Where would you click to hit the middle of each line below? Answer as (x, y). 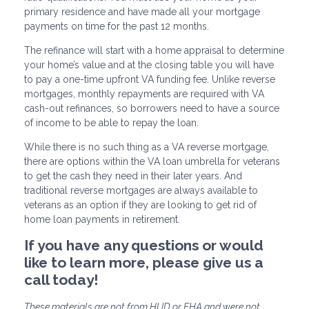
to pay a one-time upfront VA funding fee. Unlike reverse (150, 79)
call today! (61, 279)
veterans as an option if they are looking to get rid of (140, 205)
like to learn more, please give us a (144, 262)
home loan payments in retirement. (102, 219)
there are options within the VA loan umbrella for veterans (152, 161)
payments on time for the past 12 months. (118, 26)
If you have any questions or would (144, 245)
